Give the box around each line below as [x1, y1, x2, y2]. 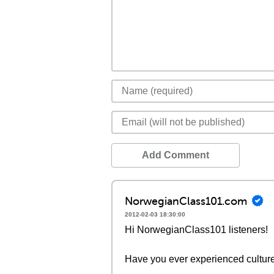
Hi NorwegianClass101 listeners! [125, 224, 268, 235]
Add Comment [142, 150, 209, 160]
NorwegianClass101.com [125, 193, 247, 208]
